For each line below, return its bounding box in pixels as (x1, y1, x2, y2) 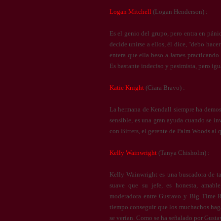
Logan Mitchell (110, 8, 151, 15)
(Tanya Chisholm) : (157, 149, 210, 156)
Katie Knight (110, 84, 144, 91)
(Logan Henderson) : (151, 8, 208, 15)
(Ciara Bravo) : (144, 84, 185, 91)
